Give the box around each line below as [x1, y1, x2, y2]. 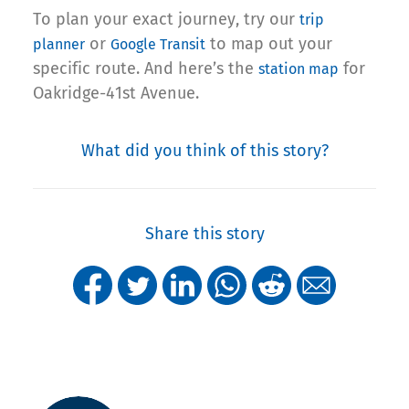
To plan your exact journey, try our [33, 8, 299, 29]
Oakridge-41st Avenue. [33, 82, 199, 103]
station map [258, 59, 339, 78]
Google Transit [110, 35, 205, 53]
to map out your [205, 33, 332, 54]
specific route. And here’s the [33, 58, 258, 79]
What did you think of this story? [80, 140, 329, 161]
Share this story [144, 223, 265, 244]
